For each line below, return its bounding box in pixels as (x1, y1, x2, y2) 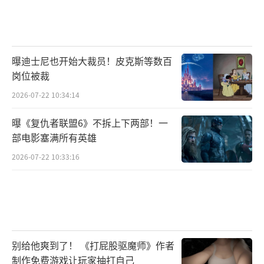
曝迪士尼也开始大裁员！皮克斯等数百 (12, 53, 172, 68)
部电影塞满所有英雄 (12, 130, 97, 144)
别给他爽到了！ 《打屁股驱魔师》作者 (12, 238, 174, 253)
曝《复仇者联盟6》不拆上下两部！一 (12, 115, 168, 130)
